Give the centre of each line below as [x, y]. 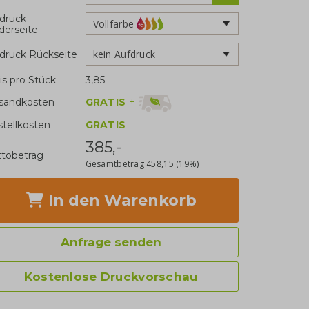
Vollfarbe [113, 23]
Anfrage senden [111, 242]
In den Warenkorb [120, 200]
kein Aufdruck [124, 54]
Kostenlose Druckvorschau [111, 276]
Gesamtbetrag [116, 163]
